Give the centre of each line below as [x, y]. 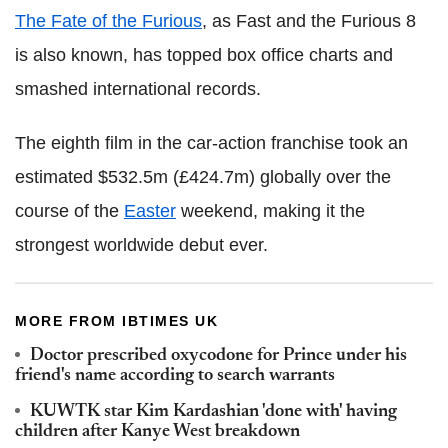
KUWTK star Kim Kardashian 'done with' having [213, 412]
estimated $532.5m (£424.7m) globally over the [203, 177]
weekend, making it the [270, 211]
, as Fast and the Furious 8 [309, 21]
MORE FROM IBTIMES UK [116, 321]
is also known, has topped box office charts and [204, 55]
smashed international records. [138, 89]
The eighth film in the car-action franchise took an [211, 143]
